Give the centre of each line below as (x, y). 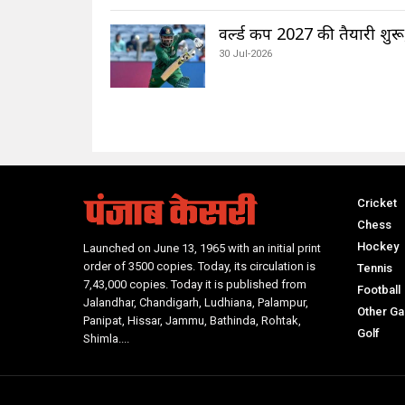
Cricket (377, 202)
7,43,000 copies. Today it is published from (195, 284)
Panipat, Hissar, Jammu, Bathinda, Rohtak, (192, 320)
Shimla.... (106, 338)
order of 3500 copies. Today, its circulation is (199, 266)
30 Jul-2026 (245, 53)
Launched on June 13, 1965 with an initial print (202, 248)
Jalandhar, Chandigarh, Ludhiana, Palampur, (196, 302)
